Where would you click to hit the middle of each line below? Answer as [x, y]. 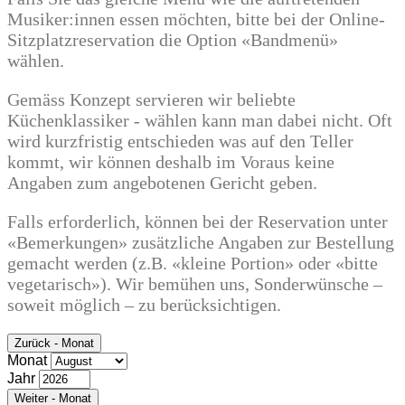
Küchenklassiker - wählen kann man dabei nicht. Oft [200, 120]
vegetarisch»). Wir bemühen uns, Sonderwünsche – [195, 284]
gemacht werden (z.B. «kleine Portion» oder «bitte [193, 263]
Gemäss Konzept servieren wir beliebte [151, 99]
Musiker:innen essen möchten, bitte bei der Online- [196, 19]
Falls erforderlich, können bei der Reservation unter [198, 221]
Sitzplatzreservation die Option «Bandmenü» [173, 40]
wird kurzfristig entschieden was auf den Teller [180, 141]
